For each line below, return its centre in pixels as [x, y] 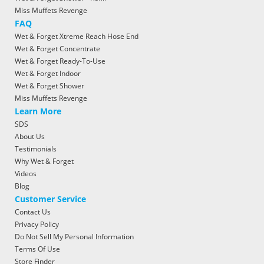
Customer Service [50, 199]
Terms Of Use [37, 249]
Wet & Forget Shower [49, 85]
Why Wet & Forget [44, 161]
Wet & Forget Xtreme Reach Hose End [77, 36]
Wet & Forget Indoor [48, 73]
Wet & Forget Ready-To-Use [60, 61]
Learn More [38, 111]
